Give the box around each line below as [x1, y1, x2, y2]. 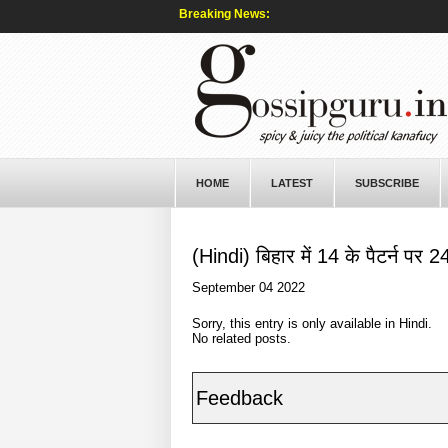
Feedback [195, 387, 283, 409]
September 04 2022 [191, 280, 305, 295]
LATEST [270, 177, 313, 189]
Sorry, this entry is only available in [191, 316, 399, 331]
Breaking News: [178, 7, 270, 21]
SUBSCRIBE [354, 177, 419, 189]
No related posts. [191, 331, 291, 346]
